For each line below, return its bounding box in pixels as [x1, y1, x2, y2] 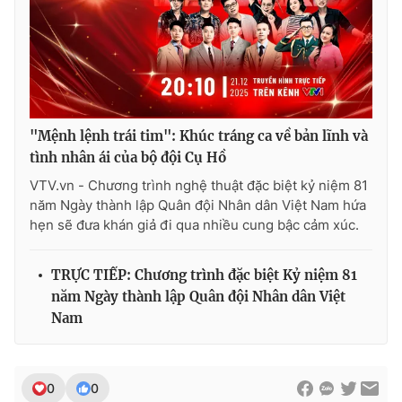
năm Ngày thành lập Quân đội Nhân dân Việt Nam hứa [30, 197, 366, 214]
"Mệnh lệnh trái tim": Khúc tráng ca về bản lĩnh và [30, 127, 368, 145]
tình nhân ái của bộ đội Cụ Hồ [30, 149, 226, 167]
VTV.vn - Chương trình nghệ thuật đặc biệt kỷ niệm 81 [30, 177, 368, 195]
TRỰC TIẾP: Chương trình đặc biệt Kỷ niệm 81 [51, 267, 357, 284]
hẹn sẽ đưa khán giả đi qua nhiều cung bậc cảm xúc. [30, 216, 359, 234]
